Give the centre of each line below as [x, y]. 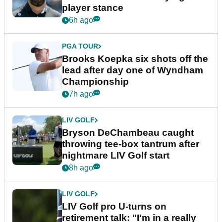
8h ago [81, 168]
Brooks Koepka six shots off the [135, 59]
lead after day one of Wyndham [133, 70]
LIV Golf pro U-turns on [114, 207]
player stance [93, 8]
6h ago [81, 20]
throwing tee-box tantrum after [131, 144]
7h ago [81, 94]
